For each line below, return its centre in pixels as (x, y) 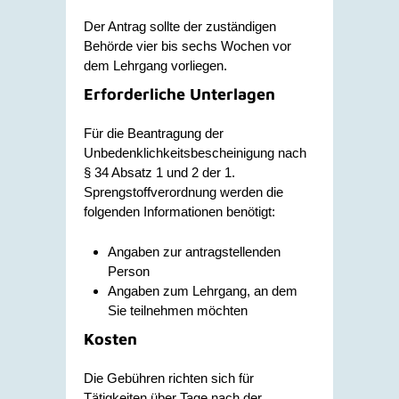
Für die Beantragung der (154, 133)
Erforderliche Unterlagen (179, 94)
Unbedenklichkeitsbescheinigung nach (195, 153)
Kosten (110, 338)
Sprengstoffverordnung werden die (183, 192)
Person (129, 271)
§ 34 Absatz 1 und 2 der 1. (159, 172)
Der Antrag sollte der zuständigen (180, 26)
